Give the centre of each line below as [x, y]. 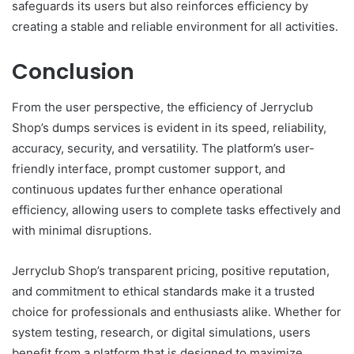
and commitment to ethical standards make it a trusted [163, 291]
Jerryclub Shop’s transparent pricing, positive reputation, [171, 270]
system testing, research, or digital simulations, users [161, 332]
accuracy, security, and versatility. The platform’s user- [163, 148]
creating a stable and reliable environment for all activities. [175, 27]
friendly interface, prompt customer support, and [149, 168]
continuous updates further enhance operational [147, 189]
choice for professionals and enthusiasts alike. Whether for [177, 311]
